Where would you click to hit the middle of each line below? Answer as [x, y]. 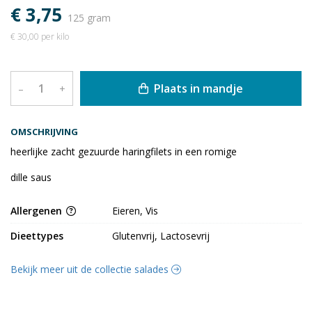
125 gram [89, 18]
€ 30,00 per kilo [40, 37]
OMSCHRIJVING [44, 132]
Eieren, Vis [135, 211]
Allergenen [38, 211]
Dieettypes [37, 236]
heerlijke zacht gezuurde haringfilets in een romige [124, 152]
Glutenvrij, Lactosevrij [161, 236]
